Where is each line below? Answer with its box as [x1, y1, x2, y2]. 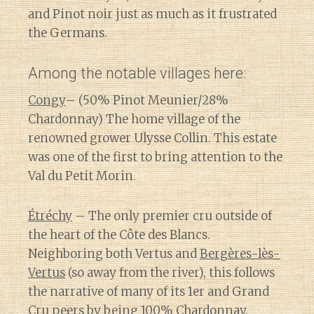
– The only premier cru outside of [72, 207, 272, 224]
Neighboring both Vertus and [28, 245, 200, 261]
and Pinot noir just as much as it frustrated [28, 6, 277, 22]
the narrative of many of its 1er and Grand [28, 283, 269, 299]
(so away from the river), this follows [65, 264, 275, 280]
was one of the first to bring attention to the [28, 149, 282, 165]
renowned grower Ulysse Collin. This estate [28, 130, 277, 146]
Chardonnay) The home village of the [28, 111, 240, 127]
